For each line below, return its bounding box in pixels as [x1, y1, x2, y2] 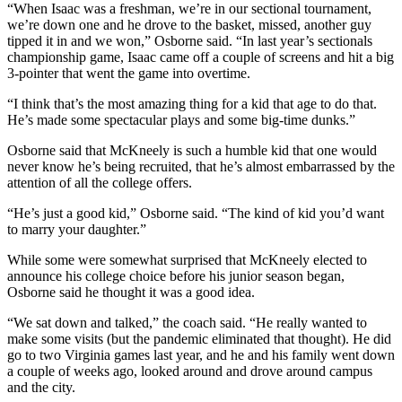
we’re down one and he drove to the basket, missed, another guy [7, 16, 371, 32]
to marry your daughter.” [7, 221, 146, 237]
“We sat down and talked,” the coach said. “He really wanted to [7, 314, 367, 330]
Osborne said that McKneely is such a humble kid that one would [7, 142, 377, 158]
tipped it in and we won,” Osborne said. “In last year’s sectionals [7, 32, 372, 48]
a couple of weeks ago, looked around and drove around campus [7, 363, 372, 379]
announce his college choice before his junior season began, [7, 267, 345, 284]
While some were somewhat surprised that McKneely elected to [7, 251, 367, 267]
